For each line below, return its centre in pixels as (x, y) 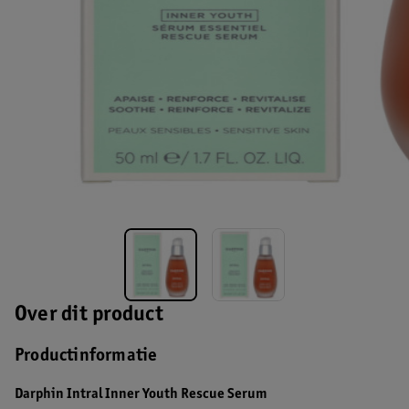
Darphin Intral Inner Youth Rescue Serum (141, 394)
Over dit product (89, 316)
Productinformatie (86, 357)
